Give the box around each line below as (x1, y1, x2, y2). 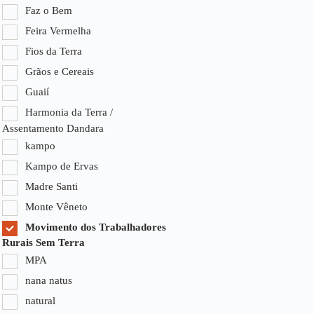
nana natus (25, 275, 72, 287)
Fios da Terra (25, 45, 82, 57)
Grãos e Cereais (25, 65, 94, 77)
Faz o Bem (25, 4, 72, 16)
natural (25, 295, 55, 307)
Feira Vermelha (25, 25, 91, 36)
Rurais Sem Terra (2, 237, 85, 249)
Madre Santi (25, 180, 78, 192)
